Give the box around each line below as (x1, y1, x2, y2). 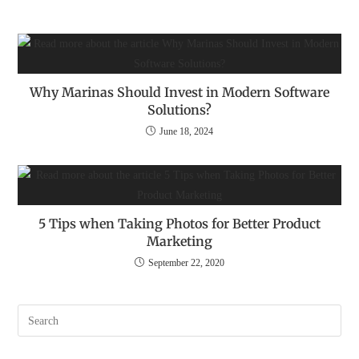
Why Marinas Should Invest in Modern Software (30, 84, 329, 100)
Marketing (147, 233, 212, 249)
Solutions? (147, 102, 212, 118)
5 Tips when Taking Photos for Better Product (38, 216, 321, 232)
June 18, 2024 (159, 126, 213, 137)
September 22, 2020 (148, 257, 224, 268)
